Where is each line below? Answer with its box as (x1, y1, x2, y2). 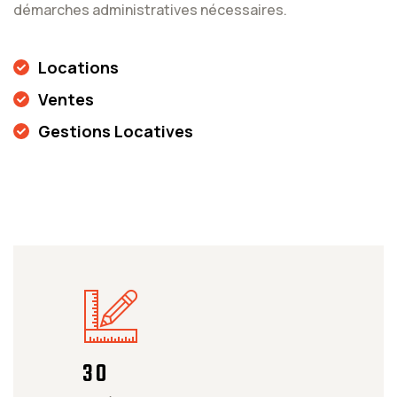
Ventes (38, 88, 94, 110)
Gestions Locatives (38, 120, 193, 142)
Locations (38, 56, 119, 78)
